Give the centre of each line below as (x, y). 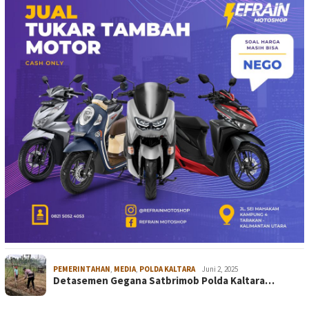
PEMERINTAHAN (82, 269)
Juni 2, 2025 (220, 269)
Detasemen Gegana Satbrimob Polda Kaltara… (164, 280)
